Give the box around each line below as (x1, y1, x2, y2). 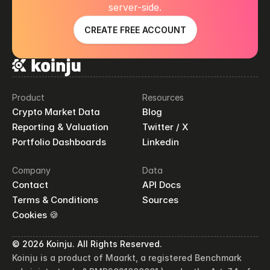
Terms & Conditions (12, 194, 98, 206)
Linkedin (142, 136, 179, 148)
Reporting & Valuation (12, 121, 108, 133)
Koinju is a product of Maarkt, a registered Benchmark (12, 253, 242, 263)
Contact (12, 179, 48, 190)
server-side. (108, 1, 162, 13)
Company (12, 165, 51, 175)
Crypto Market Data (12, 106, 100, 118)
